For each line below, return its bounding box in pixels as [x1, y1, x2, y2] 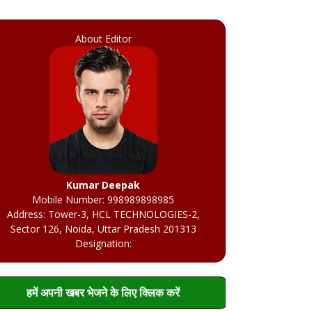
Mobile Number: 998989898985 [32, 193, 174, 207]
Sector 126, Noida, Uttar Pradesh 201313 [10, 222, 196, 236]
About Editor [75, 32, 132, 46]
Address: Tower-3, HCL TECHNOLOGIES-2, [6, 208, 200, 221]
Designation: [75, 237, 132, 251]
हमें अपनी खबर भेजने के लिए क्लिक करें [26, 285, 180, 301]
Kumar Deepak [66, 178, 140, 192]
